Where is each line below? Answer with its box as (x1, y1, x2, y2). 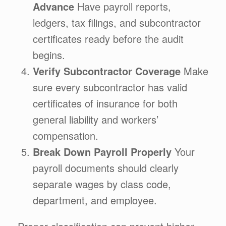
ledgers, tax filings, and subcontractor (33, 15, 201, 30)
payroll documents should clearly (33, 160, 179, 175)
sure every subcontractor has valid (33, 79, 187, 94)
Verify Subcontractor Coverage (33, 63, 181, 78)
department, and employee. (33, 192, 157, 207)
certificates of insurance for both (33, 95, 178, 110)
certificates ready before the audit (33, 31, 184, 46)
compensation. (33, 128, 98, 143)
